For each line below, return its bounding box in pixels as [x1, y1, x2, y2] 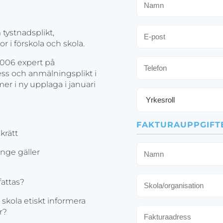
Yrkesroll [136, 87, 173, 97]
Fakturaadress [136, 204, 196, 214]
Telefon [136, 55, 167, 65]
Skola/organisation [136, 173, 214, 183]
